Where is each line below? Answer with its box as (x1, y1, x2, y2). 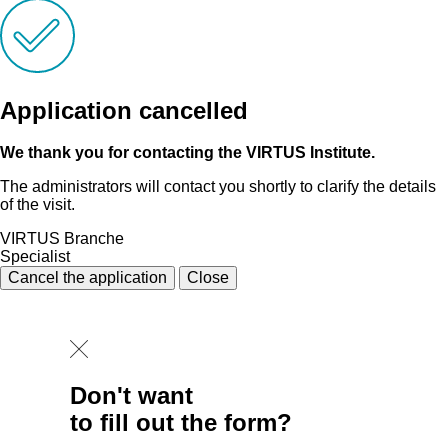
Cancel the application (8, 268, 167, 286)
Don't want (70, 381, 193, 409)
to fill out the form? (70, 408, 292, 436)
